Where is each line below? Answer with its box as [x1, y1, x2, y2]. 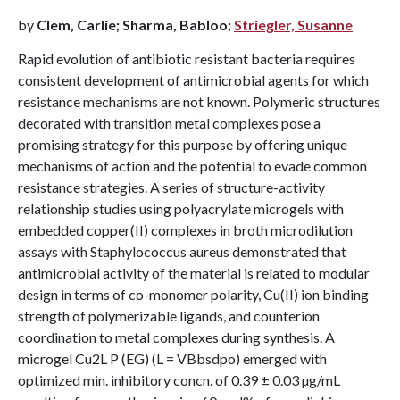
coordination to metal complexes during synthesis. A [18, 329, 335, 346]
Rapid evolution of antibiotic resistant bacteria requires [18, 50, 355, 67]
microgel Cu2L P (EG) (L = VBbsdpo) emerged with [18, 350, 327, 367]
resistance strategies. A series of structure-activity [18, 179, 325, 196]
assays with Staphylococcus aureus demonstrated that [18, 243, 346, 260]
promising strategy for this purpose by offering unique [18, 136, 347, 153]
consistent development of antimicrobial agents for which [18, 71, 369, 88]
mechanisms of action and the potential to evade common [18, 157, 367, 174]
